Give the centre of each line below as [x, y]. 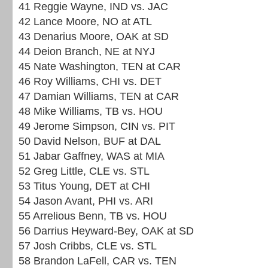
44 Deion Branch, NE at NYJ [87, 51]
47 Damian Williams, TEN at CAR [99, 96]
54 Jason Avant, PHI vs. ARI [86, 201]
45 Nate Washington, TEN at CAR [100, 66]
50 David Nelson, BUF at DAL [90, 141]
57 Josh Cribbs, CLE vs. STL [88, 246]
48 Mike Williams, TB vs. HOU [91, 111]
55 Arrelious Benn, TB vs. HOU [93, 216]
